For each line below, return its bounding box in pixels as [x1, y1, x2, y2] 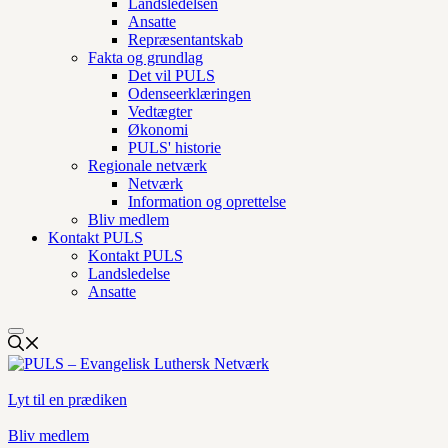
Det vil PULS [128, 67, 215, 84]
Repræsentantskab [128, 31, 243, 48]
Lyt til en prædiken [8, 391, 127, 408]
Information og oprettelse [128, 193, 286, 210]
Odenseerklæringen [128, 85, 251, 102]
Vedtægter [128, 103, 192, 120]
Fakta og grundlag [88, 49, 203, 66]
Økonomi [128, 121, 188, 138]
